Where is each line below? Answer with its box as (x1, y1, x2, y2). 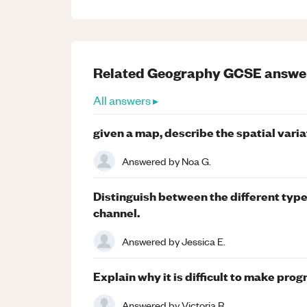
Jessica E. (182, 234, 225, 248)
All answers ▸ (93, 93, 158, 108)
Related (93, 63, 147, 82)
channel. (93, 204, 140, 220)
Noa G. (182, 153, 211, 168)
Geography (147, 63, 221, 82)
